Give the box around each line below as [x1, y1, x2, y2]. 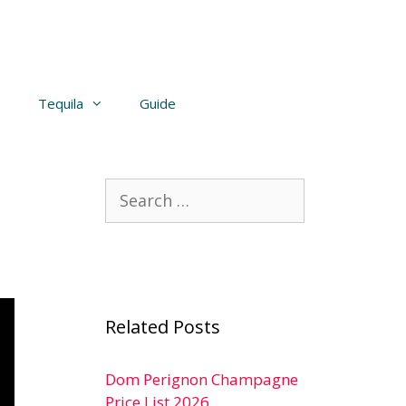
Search [104, 179, 152, 199]
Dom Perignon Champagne [105, 369, 298, 390]
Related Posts [105, 314, 220, 339]
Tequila [37, 94, 83, 112]
